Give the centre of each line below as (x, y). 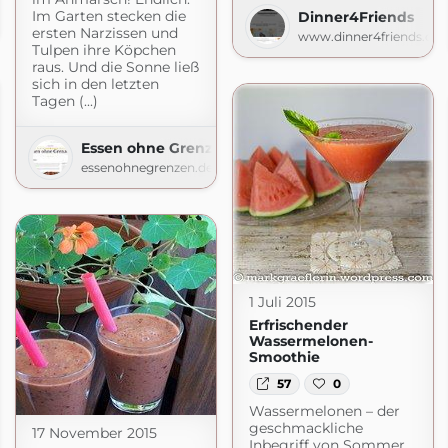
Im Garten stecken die (108, 15)
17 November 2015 (94, 432)
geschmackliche (305, 428)
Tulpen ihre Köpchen (103, 49)
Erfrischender (298, 324)
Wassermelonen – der (324, 411)
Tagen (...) (64, 100)
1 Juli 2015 (282, 301)
